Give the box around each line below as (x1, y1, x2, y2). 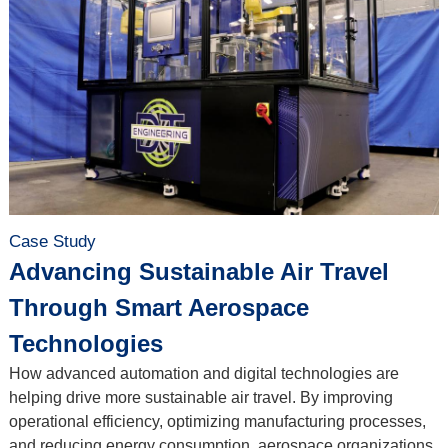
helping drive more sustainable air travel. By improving (8, 389, 393, 407)
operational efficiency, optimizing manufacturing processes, (8, 413, 426, 431)
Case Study (8, 232, 96, 252)
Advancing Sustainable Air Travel (8, 258, 389, 286)
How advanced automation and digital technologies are (8, 365, 399, 383)
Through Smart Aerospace (8, 294, 309, 322)
